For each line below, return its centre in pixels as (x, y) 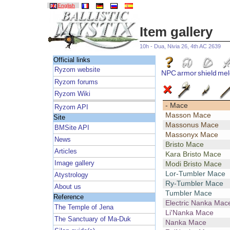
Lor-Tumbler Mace (195, 174)
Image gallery (75, 163)
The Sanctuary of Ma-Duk (93, 219)
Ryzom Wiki (73, 94)
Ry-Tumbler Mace (194, 184)
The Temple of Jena (84, 207)
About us (68, 187)
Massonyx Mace (191, 135)
